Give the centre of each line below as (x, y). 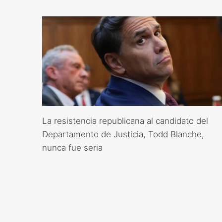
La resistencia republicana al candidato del (125, 121)
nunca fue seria (72, 148)
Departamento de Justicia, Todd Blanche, (123, 135)
